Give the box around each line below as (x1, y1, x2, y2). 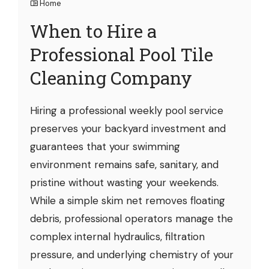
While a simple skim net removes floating (30, 193, 225, 207)
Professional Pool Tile (30, 42, 213, 66)
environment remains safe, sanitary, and (30, 157, 219, 171)
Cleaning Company (30, 65, 192, 89)
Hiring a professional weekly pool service (30, 103, 223, 117)
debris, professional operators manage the (30, 211, 233, 225)
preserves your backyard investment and (30, 121, 226, 135)
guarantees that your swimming (30, 139, 180, 153)
